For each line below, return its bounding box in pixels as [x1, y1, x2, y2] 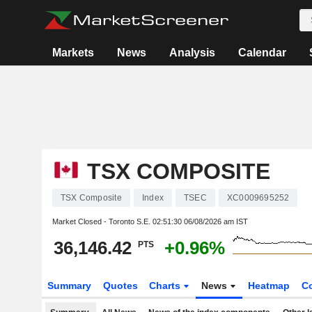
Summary [47, 280, 91, 291]
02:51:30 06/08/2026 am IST [152, 217, 248, 226]
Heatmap [248, 280, 290, 291]
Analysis [169, 47, 216, 58]
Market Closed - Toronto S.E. [52, 217, 153, 226]
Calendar [238, 47, 287, 58]
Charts [149, 280, 184, 291]
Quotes [102, 280, 138, 291]
